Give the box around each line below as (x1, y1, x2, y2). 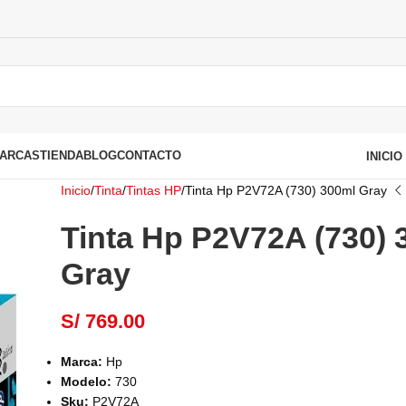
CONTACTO (117, 149, 181, 162)
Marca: (61, 354, 103, 369)
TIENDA (40, 149, 83, 162)
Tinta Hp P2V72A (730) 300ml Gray (185, 183, 388, 198)
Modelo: (61, 374, 116, 389)
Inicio (61, 183, 92, 198)
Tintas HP (126, 183, 182, 198)
